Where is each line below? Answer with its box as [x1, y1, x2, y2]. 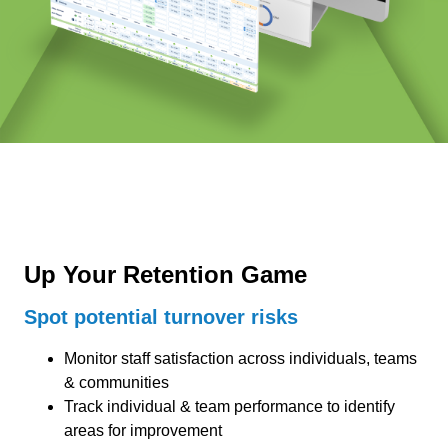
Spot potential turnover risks [24, 306, 298, 329]
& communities [64, 374, 169, 392]
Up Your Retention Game [24, 261, 307, 289]
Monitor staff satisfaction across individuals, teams [64, 350, 417, 368]
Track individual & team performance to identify [64, 398, 395, 416]
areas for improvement [64, 422, 222, 440]
